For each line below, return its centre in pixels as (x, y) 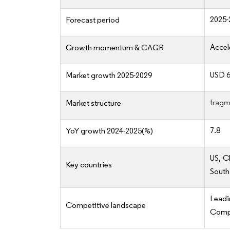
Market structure (93, 103)
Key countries (89, 165)
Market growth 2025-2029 (109, 75)
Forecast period (93, 20)
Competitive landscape (106, 205)
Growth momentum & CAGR (115, 48)
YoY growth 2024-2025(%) (109, 131)
